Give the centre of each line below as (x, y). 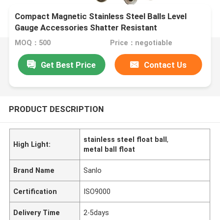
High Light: (32, 144)
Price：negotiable (141, 43)
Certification (35, 191)
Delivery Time (37, 212)
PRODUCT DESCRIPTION (56, 109)
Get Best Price (69, 65)
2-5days (96, 212)
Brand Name (34, 170)
